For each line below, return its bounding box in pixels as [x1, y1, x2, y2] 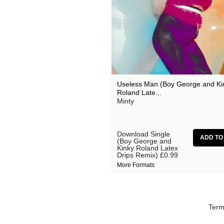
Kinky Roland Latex [116, 144, 178, 152]
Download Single [116, 130, 170, 138]
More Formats [116, 161, 154, 168]
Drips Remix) [116, 151, 158, 159]
